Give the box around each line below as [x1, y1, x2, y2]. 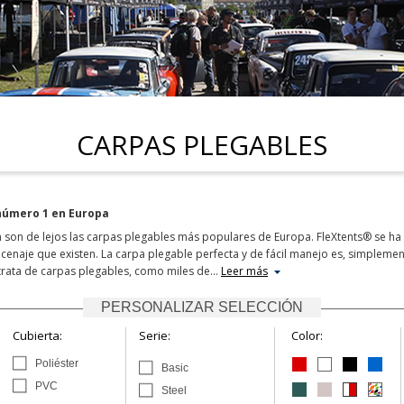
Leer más [221, 263, 268, 279]
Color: [291, 327, 323, 344]
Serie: [139, 327, 170, 344]
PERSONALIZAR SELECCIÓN [101, 299, 303, 315]
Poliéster [35, 357, 78, 370]
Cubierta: [13, 327, 62, 344]
